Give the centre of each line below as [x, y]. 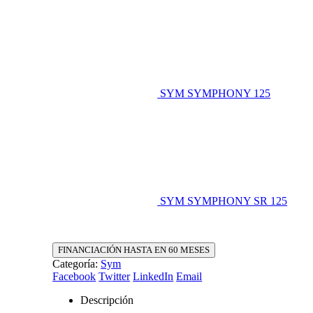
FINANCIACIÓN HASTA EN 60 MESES [134, 249]
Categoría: [77, 263]
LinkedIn [153, 276]
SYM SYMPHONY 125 [216, 93]
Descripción [107, 300]
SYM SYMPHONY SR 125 [224, 201]
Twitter [115, 276]
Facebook [74, 276]
